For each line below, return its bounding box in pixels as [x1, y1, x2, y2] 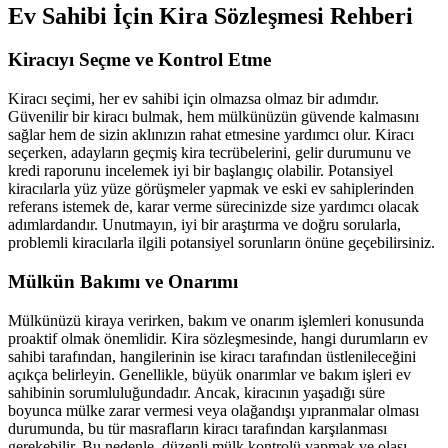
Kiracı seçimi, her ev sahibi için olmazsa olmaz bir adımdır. [8, 90, 379, 108]
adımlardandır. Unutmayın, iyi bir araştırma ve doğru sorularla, [8, 216, 401, 234]
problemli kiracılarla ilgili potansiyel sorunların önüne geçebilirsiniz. [8, 234, 435, 252]
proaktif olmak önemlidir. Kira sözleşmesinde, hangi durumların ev [8, 329, 428, 347]
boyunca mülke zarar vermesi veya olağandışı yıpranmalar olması [8, 401, 419, 419]
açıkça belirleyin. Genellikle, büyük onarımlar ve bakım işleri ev [8, 365, 411, 383]
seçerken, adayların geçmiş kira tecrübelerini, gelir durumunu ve [8, 144, 411, 162]
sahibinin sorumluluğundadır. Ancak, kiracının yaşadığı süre [8, 383, 385, 401]
